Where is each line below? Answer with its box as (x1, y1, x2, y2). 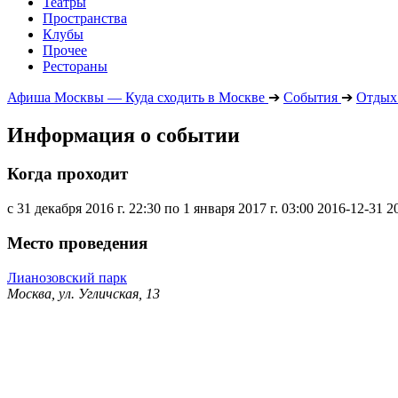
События (283, 89, 338, 105)
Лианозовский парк (7, 269, 127, 285)
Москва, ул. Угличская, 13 (7, 285, 160, 301)
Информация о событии (7, 123, 240, 147)
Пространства (43, 10, 127, 26)
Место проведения (7, 233, 147, 252)
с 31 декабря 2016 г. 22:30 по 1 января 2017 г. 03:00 (7, 201, 314, 217)
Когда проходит (7, 164, 128, 184)
